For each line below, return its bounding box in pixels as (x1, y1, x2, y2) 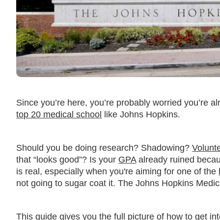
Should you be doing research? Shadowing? (16, 142, 192, 153)
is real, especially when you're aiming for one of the (16, 166, 219, 176)
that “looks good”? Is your (16, 154, 119, 165)
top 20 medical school (16, 109, 102, 119)
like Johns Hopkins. (102, 109, 181, 119)
